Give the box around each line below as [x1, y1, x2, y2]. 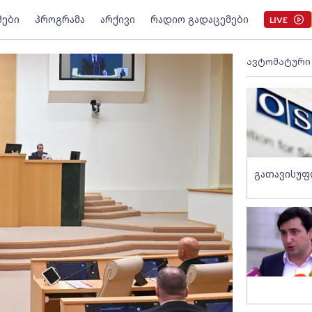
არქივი [100, 13, 135, 26]
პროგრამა [34, 13, 85, 26]
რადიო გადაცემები [150, 13, 249, 26]
